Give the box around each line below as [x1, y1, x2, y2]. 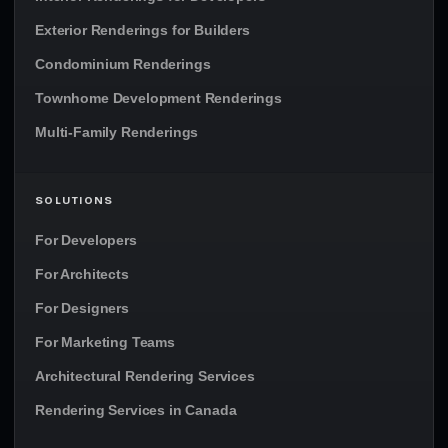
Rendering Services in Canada [35, 402, 237, 418]
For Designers [35, 300, 129, 316]
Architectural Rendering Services [35, 368, 255, 384]
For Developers [35, 232, 137, 248]
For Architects [35, 266, 129, 282]
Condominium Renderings [35, 56, 211, 72]
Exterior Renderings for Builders [35, 22, 250, 38]
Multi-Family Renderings [35, 124, 199, 140]
